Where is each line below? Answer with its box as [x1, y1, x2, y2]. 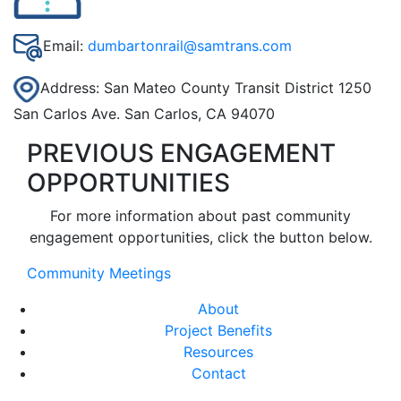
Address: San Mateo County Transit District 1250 [40, 79, 371, 98]
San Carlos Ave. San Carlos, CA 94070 [13, 105, 275, 124]
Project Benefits [165, 321, 272, 340]
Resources [183, 343, 253, 362]
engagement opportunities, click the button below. [29, 228, 372, 247]
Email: [43, 37, 88, 55]
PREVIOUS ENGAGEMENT [27, 138, 336, 169]
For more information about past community [50, 207, 351, 226]
